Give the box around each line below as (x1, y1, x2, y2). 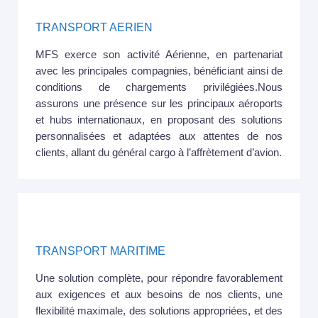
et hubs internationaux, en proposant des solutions (35, 114, 283, 126)
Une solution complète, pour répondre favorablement (35, 273, 283, 285)
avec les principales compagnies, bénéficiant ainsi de (35, 65, 283, 77)
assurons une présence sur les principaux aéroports (35, 98, 283, 110)
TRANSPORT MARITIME (35, 244, 165, 258)
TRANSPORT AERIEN (35, 21, 153, 34)
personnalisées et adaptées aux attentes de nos (35, 131, 283, 143)
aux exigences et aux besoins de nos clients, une (35, 289, 283, 301)
